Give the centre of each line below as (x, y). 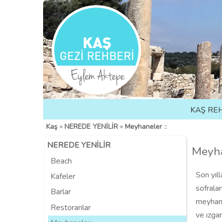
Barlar (60, 192)
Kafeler (63, 177)
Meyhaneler (143, 127)
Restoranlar (70, 207)
